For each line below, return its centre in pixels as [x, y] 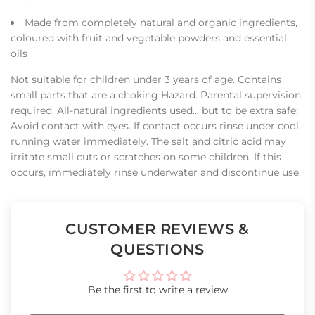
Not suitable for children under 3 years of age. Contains [146, 79]
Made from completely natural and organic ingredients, [161, 22]
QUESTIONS [157, 249]
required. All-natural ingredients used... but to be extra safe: [154, 110]
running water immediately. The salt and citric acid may [148, 141]
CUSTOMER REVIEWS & [157, 229]
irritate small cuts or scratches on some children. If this [146, 156]
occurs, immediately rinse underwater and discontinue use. [156, 172]
